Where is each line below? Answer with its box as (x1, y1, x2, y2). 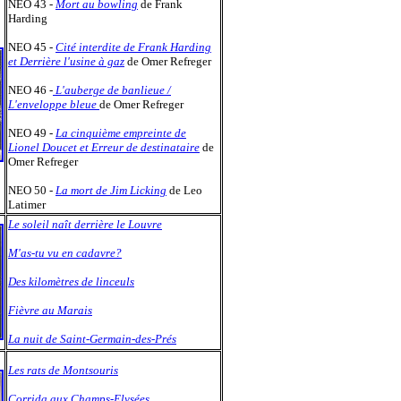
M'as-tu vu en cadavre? (8, 246, 122, 260)
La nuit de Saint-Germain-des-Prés (8, 332, 176, 346)
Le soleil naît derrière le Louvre (8, 218, 162, 231)
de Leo (166, 183, 202, 197)
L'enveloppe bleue (8, 98, 99, 111)
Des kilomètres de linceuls (8, 275, 134, 288)
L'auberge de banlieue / (53, 83, 171, 97)
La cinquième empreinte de (55, 126, 186, 140)
